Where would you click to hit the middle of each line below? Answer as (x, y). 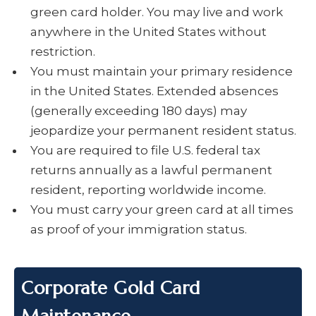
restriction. (63, 52)
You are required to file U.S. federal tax (145, 151)
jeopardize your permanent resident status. (163, 131)
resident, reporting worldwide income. (148, 190)
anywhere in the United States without (148, 32)
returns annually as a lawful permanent (151, 170)
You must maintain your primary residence (162, 72)
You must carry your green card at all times (162, 210)
